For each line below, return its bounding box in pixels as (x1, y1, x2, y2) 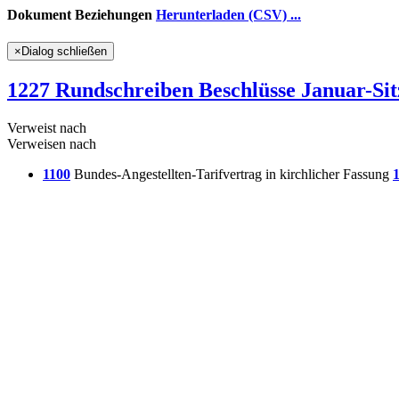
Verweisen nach (7, 136, 96, 152)
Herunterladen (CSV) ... (156, 7, 301, 22)
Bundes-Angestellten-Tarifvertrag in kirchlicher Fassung (70, 167, 393, 183)
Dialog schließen (21, 45, 107, 59)
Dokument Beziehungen (7, 7, 152, 22)
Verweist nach (7, 120, 86, 136)
